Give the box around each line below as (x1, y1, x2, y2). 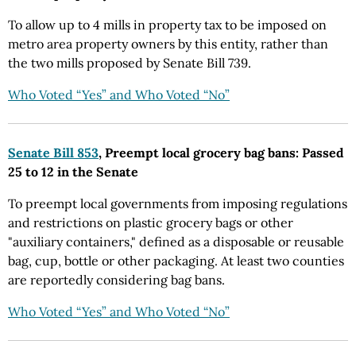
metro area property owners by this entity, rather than (8, 36, 328, 52)
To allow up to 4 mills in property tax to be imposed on (8, 17, 327, 33)
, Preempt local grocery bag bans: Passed (99, 145, 344, 161)
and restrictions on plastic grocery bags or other (8, 215, 293, 230)
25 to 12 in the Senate (8, 164, 138, 180)
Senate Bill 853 (8, 145, 99, 161)
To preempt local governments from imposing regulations (8, 195, 347, 211)
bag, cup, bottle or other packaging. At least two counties (8, 253, 344, 269)
